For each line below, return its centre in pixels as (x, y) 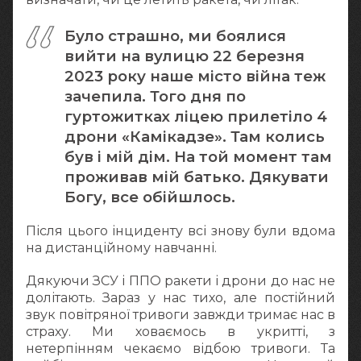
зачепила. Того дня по (155, 97)
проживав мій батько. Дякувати (197, 177)
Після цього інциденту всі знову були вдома (180, 231)
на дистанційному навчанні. (121, 248)
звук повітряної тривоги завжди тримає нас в (180, 314)
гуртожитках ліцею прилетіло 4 (196, 117)
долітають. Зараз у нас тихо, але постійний (180, 297)
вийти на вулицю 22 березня (185, 56)
